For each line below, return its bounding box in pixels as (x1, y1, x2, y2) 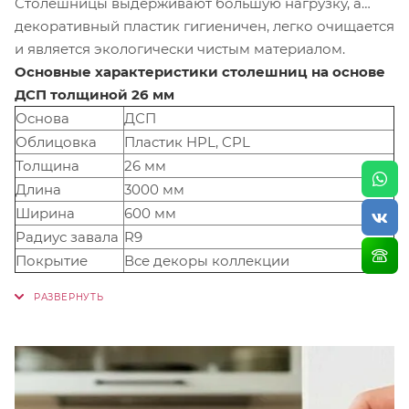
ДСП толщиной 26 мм (15, 85, 174, 103)
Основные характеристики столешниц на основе (15, 62, 385, 80)
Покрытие (16, 251, 88, 269)
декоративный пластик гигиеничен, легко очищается (15, 16, 184, 35)
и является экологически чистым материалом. (15, 39, 345, 58)
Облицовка (16, 132, 97, 151)
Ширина (16, 204, 75, 222)
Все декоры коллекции (124, 251, 293, 269)
